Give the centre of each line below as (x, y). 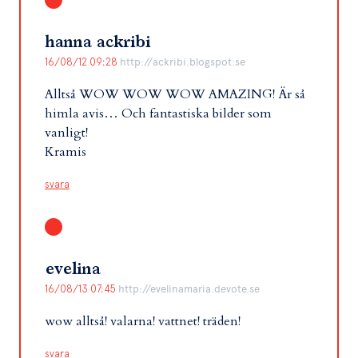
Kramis (66, 152)
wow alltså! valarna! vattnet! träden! (143, 321)
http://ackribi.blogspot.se (183, 62)
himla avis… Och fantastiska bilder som (158, 113)
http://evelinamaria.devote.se (189, 289)
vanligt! (66, 133)
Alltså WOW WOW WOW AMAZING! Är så (175, 94)
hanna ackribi (97, 42)
